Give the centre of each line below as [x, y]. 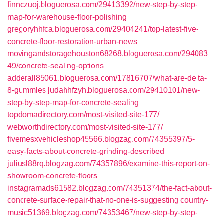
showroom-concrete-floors [52, 176]
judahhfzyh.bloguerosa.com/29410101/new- [124, 90]
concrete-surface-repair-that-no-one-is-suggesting [93, 200]
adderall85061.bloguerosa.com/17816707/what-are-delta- [107, 78]
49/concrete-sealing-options [55, 66]
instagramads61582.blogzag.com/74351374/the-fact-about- [109, 188]
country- [194, 200]
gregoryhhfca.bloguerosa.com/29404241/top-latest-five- [103, 29]
